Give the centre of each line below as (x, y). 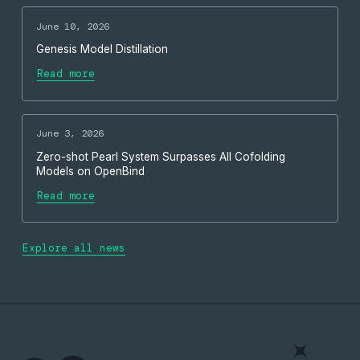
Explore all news (74, 247)
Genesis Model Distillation (102, 49)
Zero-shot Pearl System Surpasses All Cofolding (160, 156)
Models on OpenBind (90, 171)
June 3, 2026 (70, 134)
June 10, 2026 (72, 26)
